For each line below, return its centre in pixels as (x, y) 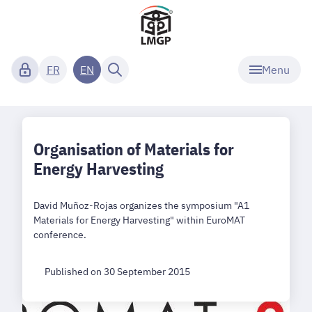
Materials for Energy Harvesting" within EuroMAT (139, 220)
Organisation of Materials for (134, 149)
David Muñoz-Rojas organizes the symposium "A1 (141, 205)
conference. (60, 234)
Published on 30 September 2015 (117, 271)
